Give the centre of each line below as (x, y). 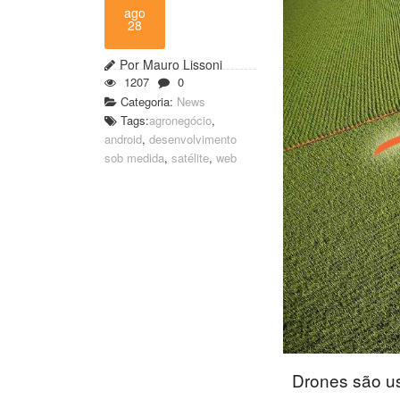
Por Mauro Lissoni (171, 64)
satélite (190, 158)
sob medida (134, 158)
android (123, 139)
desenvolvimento (193, 139)
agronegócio (180, 120)
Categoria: (147, 101)
